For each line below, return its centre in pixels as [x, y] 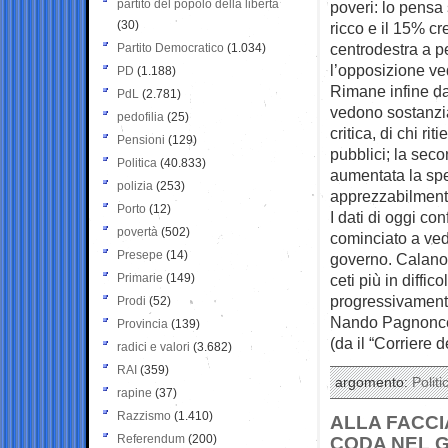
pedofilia [140, 116]
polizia [135, 185]
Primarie [140, 277]
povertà [137, 231]
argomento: [373, 382]
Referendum [151, 438]
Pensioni [141, 139]
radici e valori [153, 346]
